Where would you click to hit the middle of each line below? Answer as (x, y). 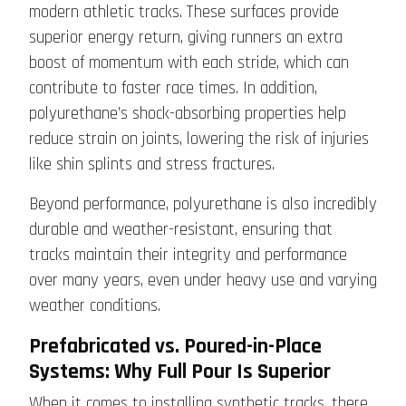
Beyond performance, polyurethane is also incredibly (203, 205)
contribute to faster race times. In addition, (173, 89)
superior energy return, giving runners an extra (186, 38)
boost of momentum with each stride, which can (189, 63)
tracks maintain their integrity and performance (188, 256)
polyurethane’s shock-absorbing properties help (188, 114)
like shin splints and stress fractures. (152, 165)
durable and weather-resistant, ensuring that (181, 230)
